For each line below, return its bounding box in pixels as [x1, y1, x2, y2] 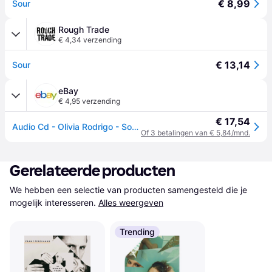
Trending [119, 226, 155, 237]
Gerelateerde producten [10, 161, 175, 180]
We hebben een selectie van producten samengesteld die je [10, 185, 247, 195]
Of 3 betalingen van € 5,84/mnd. [141, 128, 250, 137]
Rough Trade [58, 24, 109, 35]
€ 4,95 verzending [58, 97, 120, 106]
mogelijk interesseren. [10, 197, 96, 208]
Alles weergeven [98, 197, 163, 208]
